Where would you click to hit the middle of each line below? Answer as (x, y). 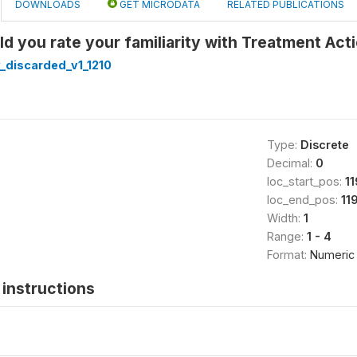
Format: (288, 255)
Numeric (332, 255)
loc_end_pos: (304, 200)
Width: (285, 218)
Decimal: (291, 163)
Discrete (324, 145)
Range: (286, 236)
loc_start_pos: (306, 181)
